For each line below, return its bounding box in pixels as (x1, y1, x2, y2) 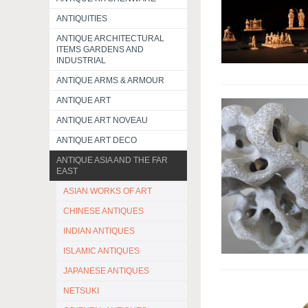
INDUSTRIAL (56, 56, 106, 65)
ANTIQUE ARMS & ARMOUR (56, 76, 164, 85)
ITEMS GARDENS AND (56, 45, 144, 54)
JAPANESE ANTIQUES (63, 266, 149, 276)
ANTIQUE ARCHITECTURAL (56, 34, 164, 43)
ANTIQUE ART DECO (56, 135, 137, 145)
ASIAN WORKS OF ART (63, 186, 152, 196)
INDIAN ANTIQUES (63, 226, 135, 236)
